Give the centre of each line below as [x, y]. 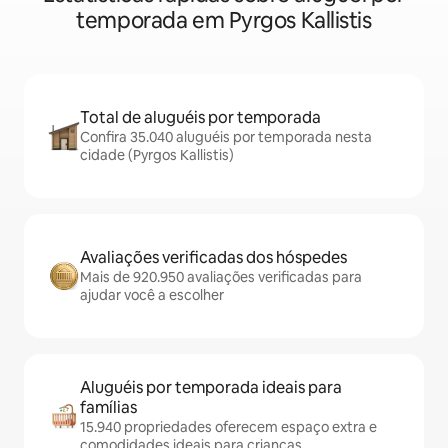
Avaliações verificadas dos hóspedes [213, 257]
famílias [108, 407]
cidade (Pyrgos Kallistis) [157, 155]
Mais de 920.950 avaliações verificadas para [221, 277]
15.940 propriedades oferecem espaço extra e [228, 427]
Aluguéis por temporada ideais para [211, 387]
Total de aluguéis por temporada [200, 117]
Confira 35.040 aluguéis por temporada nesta [226, 137]
